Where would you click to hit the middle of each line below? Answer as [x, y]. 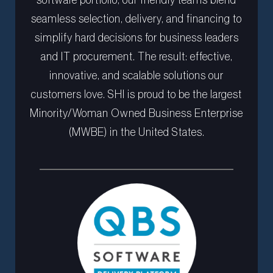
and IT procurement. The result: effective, [136, 56]
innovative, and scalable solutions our [136, 75]
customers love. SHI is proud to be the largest [136, 94]
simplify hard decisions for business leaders [136, 37]
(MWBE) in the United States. [136, 132]
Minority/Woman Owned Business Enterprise [136, 113]
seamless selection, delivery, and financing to [136, 19]
